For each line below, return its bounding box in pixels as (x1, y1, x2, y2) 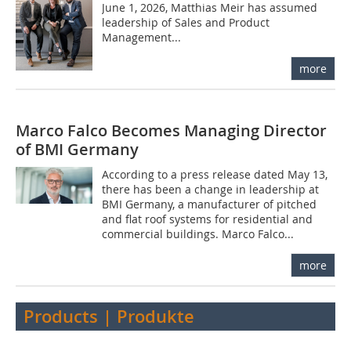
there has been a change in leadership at (102, 181, 320, 197)
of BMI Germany (16, 138, 139, 160)
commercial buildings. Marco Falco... (102, 226, 295, 241)
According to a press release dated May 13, (102, 166, 328, 182)
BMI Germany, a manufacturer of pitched (102, 196, 317, 212)
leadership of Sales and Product (102, 14, 270, 30)
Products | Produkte (24, 304, 194, 328)
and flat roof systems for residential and (102, 211, 313, 226)
